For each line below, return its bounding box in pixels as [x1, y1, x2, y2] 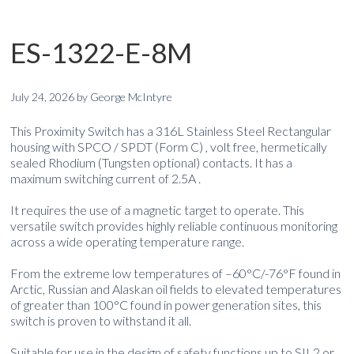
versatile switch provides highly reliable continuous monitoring [10, 217, 338, 233]
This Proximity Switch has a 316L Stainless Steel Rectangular [10, 122, 332, 138]
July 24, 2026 [10, 89, 75, 104]
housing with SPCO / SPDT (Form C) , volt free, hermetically [10, 138, 328, 154]
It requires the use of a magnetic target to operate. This [10, 201, 305, 217]
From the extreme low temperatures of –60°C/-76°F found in [10, 265, 341, 281]
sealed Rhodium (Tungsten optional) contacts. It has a [10, 154, 293, 170]
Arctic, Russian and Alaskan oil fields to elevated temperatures [10, 281, 342, 296]
